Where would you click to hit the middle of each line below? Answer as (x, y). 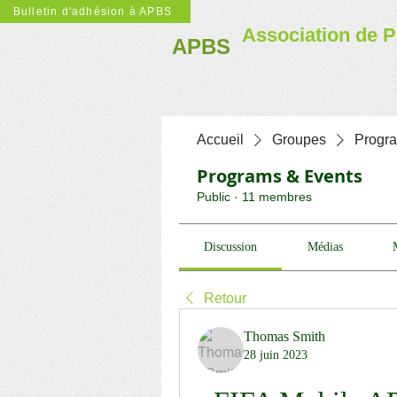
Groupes (299, 140)
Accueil (220, 140)
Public (214, 197)
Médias (325, 247)
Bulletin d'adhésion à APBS (93, 12)
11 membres (277, 197)
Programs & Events (280, 176)
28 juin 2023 (276, 355)
